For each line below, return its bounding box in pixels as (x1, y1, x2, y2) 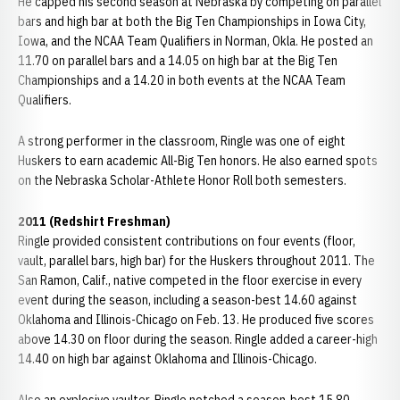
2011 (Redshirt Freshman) (18, 213, 171, 229)
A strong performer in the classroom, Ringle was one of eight (18, 133, 346, 149)
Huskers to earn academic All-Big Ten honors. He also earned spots (18, 153, 378, 169)
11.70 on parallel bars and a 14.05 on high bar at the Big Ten (18, 53, 337, 69)
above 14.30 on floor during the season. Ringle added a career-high (18, 331, 378, 347)
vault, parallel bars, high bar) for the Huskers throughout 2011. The (18, 253, 375, 269)
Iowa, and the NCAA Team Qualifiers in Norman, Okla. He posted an (18, 33, 373, 49)
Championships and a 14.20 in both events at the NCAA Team (18, 72, 346, 88)
